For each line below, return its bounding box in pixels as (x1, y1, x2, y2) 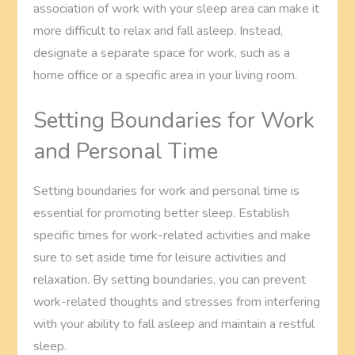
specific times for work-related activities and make (33, 226, 311, 244)
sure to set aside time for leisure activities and (33, 248, 287, 266)
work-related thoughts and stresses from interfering (33, 292, 321, 311)
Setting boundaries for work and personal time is (33, 181, 300, 200)
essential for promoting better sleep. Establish (33, 204, 290, 222)
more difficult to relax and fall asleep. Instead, (33, 21, 284, 40)
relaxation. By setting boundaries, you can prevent (33, 270, 307, 288)
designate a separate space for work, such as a (33, 44, 291, 62)
